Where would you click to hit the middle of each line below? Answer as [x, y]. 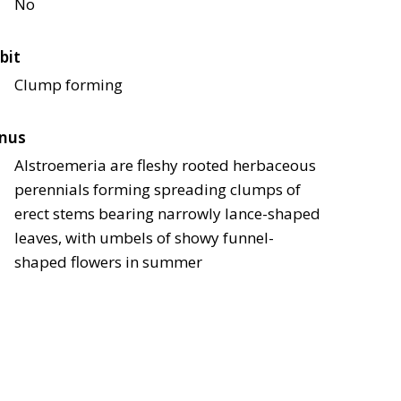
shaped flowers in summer [108, 262]
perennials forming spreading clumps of [158, 190]
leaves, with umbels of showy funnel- [144, 238]
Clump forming [68, 85]
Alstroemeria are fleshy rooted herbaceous [165, 166]
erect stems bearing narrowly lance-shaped [167, 214]
